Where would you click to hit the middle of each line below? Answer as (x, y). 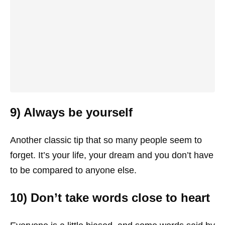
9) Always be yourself (71, 112)
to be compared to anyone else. (73, 170)
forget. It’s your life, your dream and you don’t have (112, 155)
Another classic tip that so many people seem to (106, 140)
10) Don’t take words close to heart (110, 198)
